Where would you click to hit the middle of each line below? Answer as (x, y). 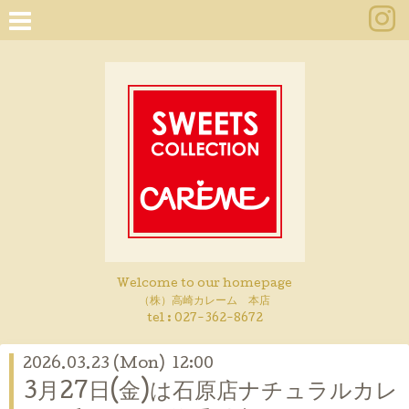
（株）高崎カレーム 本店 (204, 302)
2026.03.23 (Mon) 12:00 (118, 365)
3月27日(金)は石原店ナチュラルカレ (210, 393)
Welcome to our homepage (204, 284)
